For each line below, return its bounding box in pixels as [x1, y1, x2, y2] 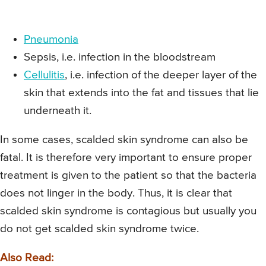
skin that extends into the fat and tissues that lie [24, 87, 259, 99]
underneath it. [24, 104, 91, 116]
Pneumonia [24, 33, 78, 45]
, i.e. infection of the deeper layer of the [65, 69, 257, 81]
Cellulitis [24, 69, 65, 81]
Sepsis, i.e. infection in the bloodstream [24, 51, 216, 63]
